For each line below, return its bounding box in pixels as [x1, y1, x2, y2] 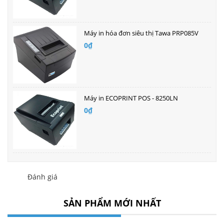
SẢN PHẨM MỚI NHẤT [63, 196, 161, 209]
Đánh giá [27, 171, 57, 181]
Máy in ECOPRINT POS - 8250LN [83, 93, 178, 103]
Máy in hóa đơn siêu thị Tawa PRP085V [83, 28, 198, 38]
